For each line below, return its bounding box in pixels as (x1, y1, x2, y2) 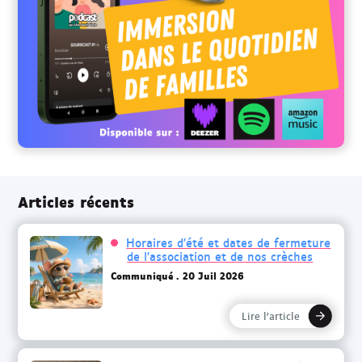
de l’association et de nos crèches (127, 247, 314, 266)
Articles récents (18, 187, 135, 213)
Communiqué (111, 266, 174, 284)
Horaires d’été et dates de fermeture (126, 234, 331, 252)
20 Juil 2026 (183, 266, 245, 284)
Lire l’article (241, 307, 300, 324)
